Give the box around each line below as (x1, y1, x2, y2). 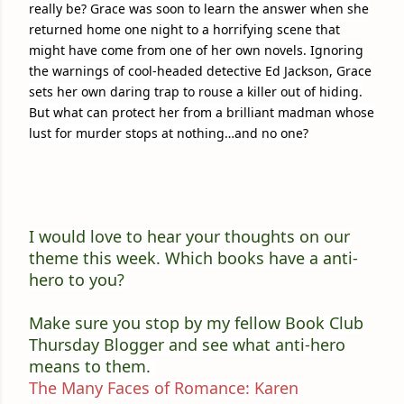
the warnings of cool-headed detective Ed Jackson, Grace (29, 62, 372, 80)
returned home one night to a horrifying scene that (29, 21, 340, 39)
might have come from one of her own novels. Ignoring (29, 41, 363, 60)
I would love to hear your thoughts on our (29, 225, 350, 248)
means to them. (29, 355, 155, 378)
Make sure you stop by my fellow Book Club (29, 312, 363, 335)
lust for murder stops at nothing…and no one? (29, 124, 308, 142)
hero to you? (29, 269, 129, 291)
